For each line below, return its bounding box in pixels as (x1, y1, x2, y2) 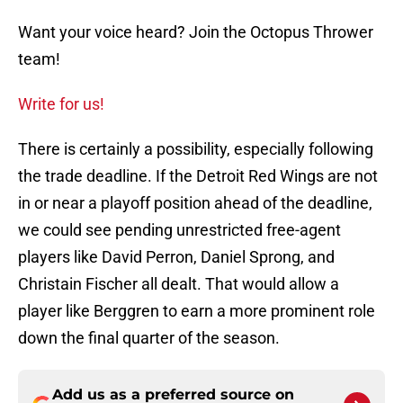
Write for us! (18, 94, 104, 114)
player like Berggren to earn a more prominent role (18, 301, 375, 321)
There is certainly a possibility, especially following (18, 139, 373, 159)
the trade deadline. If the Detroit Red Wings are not (18, 166, 378, 186)
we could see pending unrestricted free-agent (18, 220, 341, 240)
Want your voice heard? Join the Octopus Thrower (18, 22, 373, 42)
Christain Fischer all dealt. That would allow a (18, 274, 339, 294)
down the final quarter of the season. (18, 328, 280, 348)
